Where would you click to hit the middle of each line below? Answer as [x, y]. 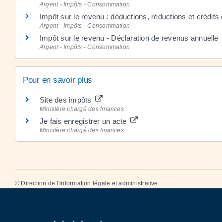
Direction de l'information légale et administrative [89, 183]
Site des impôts [67, 100]
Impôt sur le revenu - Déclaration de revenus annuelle [129, 38]
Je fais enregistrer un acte [84, 121]
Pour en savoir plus [58, 80]
